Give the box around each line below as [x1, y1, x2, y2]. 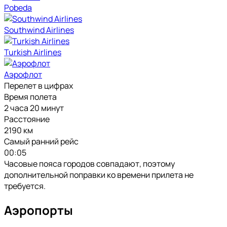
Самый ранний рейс [4, 135, 79, 147]
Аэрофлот [4, 68, 42, 80]
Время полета [4, 91, 57, 102]
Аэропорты [4, 201, 73, 218]
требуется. [4, 180, 46, 192]
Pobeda [4, 2, 32, 13]
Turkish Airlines [4, 46, 61, 58]
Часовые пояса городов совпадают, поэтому [4, 158, 175, 169]
